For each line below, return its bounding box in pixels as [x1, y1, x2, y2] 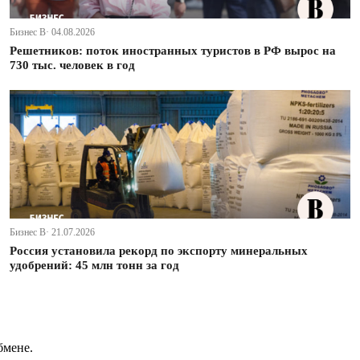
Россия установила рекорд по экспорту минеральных [10, 244, 308, 258]
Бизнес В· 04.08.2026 [10, 27, 95, 39]
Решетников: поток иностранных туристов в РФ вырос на [10, 44, 336, 58]
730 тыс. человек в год [10, 59, 135, 72]
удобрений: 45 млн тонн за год [10, 259, 179, 272]
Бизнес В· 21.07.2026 [10, 227, 95, 239]
